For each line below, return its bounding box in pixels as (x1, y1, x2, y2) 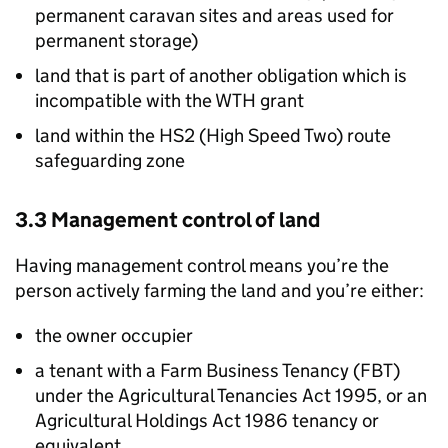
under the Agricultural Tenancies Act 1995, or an (35, 384, 427, 407)
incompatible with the (35, 89, 215, 112)
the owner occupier (35, 324, 193, 347)
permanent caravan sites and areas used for (35, 4, 394, 27)
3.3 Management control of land (15, 207, 320, 233)
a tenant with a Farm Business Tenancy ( (35, 359, 360, 382)
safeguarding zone (35, 149, 185, 172)
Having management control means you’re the (15, 254, 389, 277)
